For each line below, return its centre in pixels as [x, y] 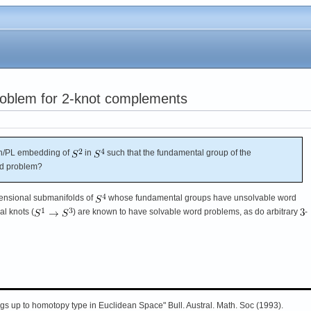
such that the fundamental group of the [178, 152]
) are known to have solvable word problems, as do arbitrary [186, 211]
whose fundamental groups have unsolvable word [201, 197]
